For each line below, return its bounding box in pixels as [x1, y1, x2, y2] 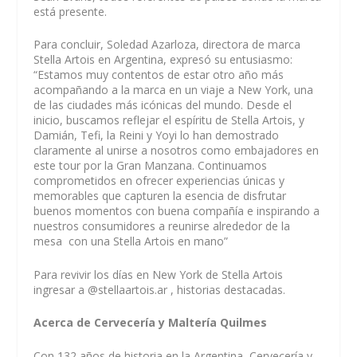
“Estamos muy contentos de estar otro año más [33, 67, 284, 83]
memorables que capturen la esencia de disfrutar [33, 188, 287, 204]
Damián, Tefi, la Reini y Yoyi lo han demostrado [33, 127, 280, 143]
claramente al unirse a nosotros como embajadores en [33, 143, 320, 159]
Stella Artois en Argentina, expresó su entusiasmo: [33, 52, 293, 68]
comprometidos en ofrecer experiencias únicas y [33, 173, 285, 189]
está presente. [33, 3, 108, 19]
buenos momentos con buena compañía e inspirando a [33, 203, 320, 219]
